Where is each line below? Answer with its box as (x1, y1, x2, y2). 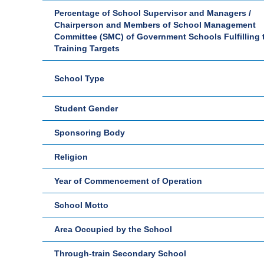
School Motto (54, 200, 108, 210)
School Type (54, 74, 104, 83)
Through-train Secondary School (54, 249, 186, 258)
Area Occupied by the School (54, 225, 172, 234)
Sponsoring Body (54, 128, 125, 137)
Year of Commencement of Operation (54, 176, 202, 186)
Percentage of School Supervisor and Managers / (54, 8, 251, 18)
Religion (54, 152, 88, 161)
